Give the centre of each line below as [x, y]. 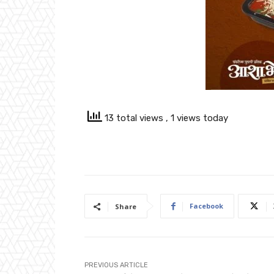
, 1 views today [197, 118]
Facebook [206, 206]
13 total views [134, 118]
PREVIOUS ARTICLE [116, 265]
